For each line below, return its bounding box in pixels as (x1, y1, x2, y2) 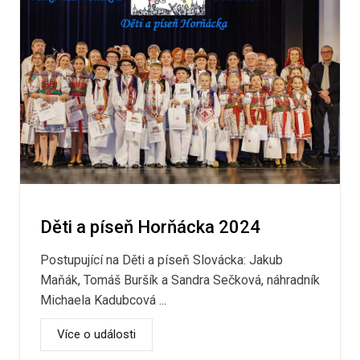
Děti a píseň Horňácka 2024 (40, 217, 260, 238)
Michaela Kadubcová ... (40, 292, 166, 309)
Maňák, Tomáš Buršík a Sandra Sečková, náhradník (40, 272, 320, 288)
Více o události (57, 327, 136, 342)
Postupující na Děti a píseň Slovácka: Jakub (40, 252, 283, 268)
